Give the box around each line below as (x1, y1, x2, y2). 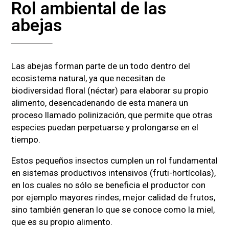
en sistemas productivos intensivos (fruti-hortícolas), (11, 167, 216, 178)
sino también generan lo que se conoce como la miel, (11, 204, 215, 215)
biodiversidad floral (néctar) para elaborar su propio (11, 85, 209, 96)
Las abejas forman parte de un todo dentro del (11, 60, 190, 71)
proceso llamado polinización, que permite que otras (11, 109, 213, 120)
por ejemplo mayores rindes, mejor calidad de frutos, (11, 192, 215, 202)
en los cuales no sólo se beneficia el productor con (11, 179, 205, 190)
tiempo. (11, 134, 40, 145)
